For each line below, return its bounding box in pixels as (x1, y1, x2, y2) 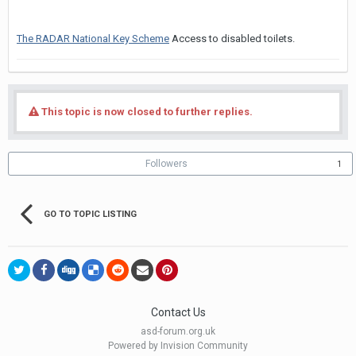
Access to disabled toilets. (169, 33, 295, 44)
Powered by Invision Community (108, 340, 248, 352)
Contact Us (150, 306, 206, 319)
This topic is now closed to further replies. (39, 106, 253, 118)
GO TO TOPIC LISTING (44, 209, 137, 219)
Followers (145, 158, 188, 169)
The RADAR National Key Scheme (17, 33, 169, 44)
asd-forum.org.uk (141, 326, 215, 338)
